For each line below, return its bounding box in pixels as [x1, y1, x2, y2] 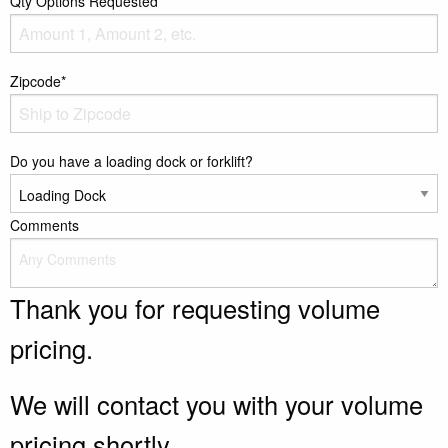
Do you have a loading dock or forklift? [10, 151, 253, 172]
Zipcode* [10, 71, 66, 92]
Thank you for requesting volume [10, 290, 380, 327]
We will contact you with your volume [10, 386, 423, 423]
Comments [10, 215, 79, 236]
